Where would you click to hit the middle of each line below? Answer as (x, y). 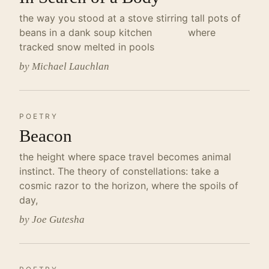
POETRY (39, 116)
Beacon (46, 136)
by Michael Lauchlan (64, 66)
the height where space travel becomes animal (125, 157)
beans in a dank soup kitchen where (117, 32)
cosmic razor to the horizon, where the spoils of (129, 186)
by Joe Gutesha (52, 219)
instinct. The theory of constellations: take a (119, 171)
